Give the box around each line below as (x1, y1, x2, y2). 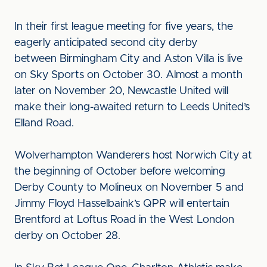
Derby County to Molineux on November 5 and (14, 182, 244, 193)
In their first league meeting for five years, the (14, 21, 233, 32)
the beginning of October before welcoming (14, 166, 225, 177)
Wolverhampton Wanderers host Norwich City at (14, 150, 252, 161)
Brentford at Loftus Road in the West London (14, 215, 234, 225)
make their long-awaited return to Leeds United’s (14, 102, 250, 113)
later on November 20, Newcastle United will (14, 86, 228, 97)
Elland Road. (14, 118, 74, 129)
